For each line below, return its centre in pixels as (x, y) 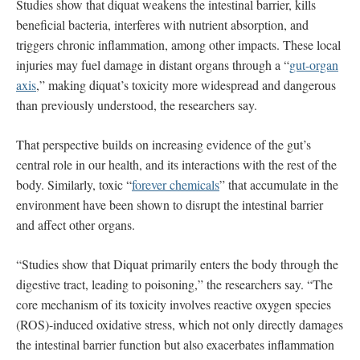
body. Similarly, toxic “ (74, 184)
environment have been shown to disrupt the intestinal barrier (170, 204)
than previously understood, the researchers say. (139, 104)
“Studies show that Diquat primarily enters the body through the (177, 264)
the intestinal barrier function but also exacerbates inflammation (175, 344)
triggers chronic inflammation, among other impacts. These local (178, 44)
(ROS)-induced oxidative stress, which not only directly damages (180, 324)
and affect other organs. (76, 224)
